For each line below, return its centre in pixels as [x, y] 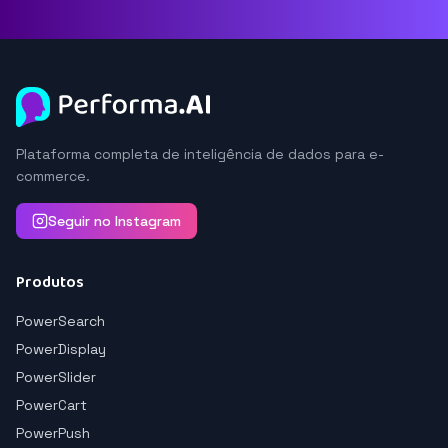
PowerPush [53, 433]
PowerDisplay [61, 349]
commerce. [53, 176]
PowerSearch [60, 321]
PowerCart [51, 405]
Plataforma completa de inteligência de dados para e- [200, 154]
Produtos [50, 282]
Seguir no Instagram [114, 221]
